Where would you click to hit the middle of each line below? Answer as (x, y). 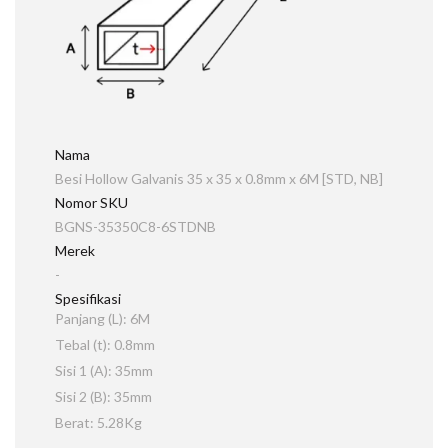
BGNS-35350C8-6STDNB (135, 226)
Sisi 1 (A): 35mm (104, 370)
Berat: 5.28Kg (98, 422)
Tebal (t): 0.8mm (105, 344)
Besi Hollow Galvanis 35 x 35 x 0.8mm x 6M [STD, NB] (219, 178)
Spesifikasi (88, 298)
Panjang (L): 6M (102, 318)
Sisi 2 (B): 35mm (103, 396)
